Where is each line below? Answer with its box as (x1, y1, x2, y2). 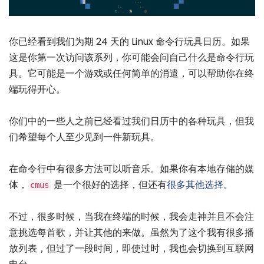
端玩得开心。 (9, 82, 65, 96)
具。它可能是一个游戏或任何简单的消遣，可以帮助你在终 (9, 66, 254, 80)
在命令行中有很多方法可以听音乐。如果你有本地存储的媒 (9, 162, 254, 176)
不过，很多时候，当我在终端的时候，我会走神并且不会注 (9, 210, 254, 224)
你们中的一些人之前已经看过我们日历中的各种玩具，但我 (9, 114, 254, 128)
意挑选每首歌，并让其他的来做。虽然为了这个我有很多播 (9, 226, 254, 240)
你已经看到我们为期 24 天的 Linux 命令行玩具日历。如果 (9, 34, 250, 48)
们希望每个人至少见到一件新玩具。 (9, 130, 160, 144)
